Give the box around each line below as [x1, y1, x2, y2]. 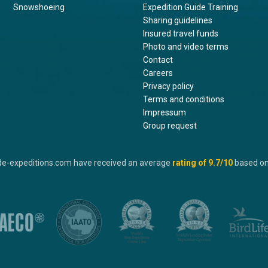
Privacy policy [142, 81, 194, 92]
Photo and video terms [142, 42, 229, 52]
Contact [142, 55, 173, 65]
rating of [172, 158, 206, 168]
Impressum [142, 108, 186, 118]
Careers [142, 68, 173, 78]
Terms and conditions [142, 95, 224, 105]
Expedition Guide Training [142, 2, 238, 13]
